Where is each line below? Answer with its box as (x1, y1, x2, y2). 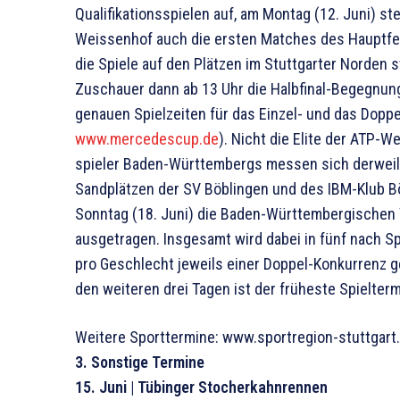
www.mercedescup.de (75, 129, 219, 148)
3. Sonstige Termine (75, 352, 204, 371)
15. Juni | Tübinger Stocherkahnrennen (75, 377, 328, 396)
